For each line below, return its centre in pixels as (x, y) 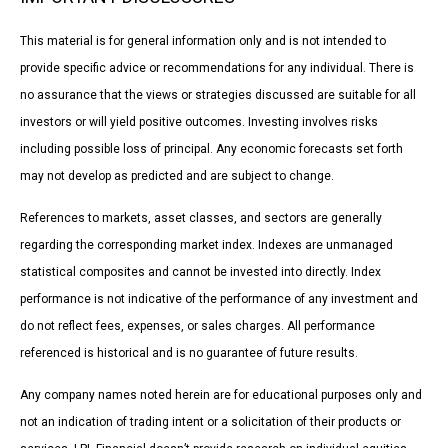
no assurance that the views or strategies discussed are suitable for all (218, 94)
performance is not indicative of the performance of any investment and (219, 298)
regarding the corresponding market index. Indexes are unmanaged (206, 244)
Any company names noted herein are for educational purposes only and (221, 394)
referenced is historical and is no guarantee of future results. (189, 352)
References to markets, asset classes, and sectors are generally (201, 217)
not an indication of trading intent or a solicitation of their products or (210, 421)
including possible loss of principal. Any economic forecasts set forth (211, 148)
